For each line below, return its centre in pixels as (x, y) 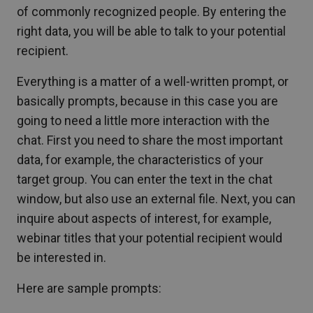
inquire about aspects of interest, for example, (144, 219)
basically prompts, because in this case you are (147, 101)
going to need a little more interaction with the (143, 121)
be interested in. (61, 258)
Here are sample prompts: (89, 289)
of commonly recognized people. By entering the (152, 12)
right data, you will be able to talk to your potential (151, 31)
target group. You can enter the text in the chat (145, 180)
